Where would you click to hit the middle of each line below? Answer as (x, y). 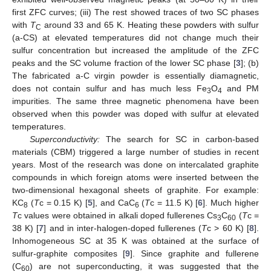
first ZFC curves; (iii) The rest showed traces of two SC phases (135, 12)
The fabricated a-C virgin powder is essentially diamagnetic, (135, 75)
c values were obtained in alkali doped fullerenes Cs (118, 215)
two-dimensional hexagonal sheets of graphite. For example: (135, 190)
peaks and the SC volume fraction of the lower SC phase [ (124, 63)
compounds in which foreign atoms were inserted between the (135, 177)
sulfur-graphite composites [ (69, 253)
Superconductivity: (64, 139)
